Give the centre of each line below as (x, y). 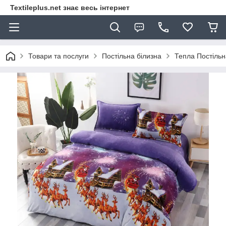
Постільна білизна (132, 56)
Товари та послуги (59, 56)
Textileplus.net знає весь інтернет (70, 8)
